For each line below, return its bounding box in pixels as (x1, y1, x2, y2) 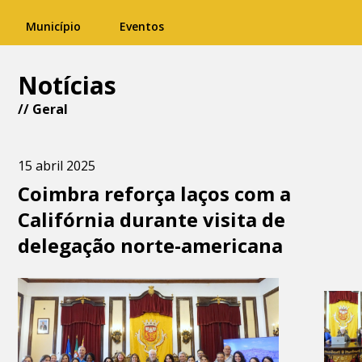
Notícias (18, 69, 117, 102)
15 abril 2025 (18, 157, 96, 175)
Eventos (120, 19, 164, 34)
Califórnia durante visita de (18, 206, 286, 233)
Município (26, 19, 81, 34)
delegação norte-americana (18, 232, 284, 259)
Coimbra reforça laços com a (18, 180, 292, 207)
